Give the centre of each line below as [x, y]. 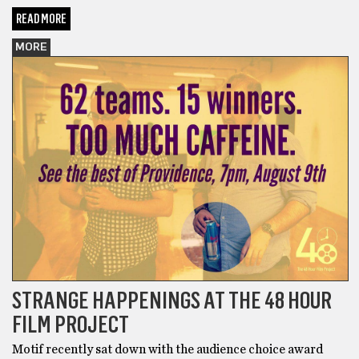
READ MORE [41, 19]
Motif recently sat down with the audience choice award [167, 349]
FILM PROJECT [71, 324]
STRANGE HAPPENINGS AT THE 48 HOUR [172, 300]
